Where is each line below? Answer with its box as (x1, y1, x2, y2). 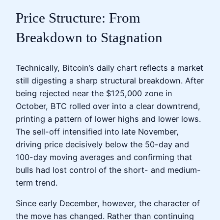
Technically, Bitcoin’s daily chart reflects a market (16, 62, 203, 73)
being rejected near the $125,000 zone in (16, 88, 172, 98)
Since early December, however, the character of (16, 198, 200, 208)
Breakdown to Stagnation (16, 29, 163, 45)
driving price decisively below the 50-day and (16, 139, 189, 149)
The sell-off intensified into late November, (16, 126, 179, 137)
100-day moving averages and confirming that (16, 152, 192, 162)
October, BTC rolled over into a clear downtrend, (16, 101, 200, 111)
